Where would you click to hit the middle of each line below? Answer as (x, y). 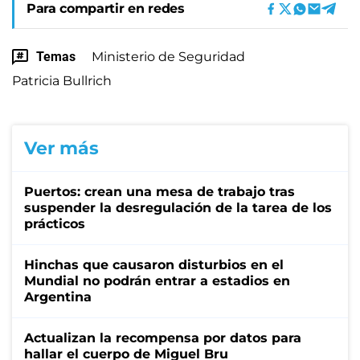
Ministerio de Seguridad (168, 56)
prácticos (55, 223)
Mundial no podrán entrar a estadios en (157, 280)
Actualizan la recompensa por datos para (163, 337)
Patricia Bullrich (62, 80)
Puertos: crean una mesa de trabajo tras (160, 191)
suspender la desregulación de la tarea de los (178, 207)
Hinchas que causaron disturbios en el (154, 264)
